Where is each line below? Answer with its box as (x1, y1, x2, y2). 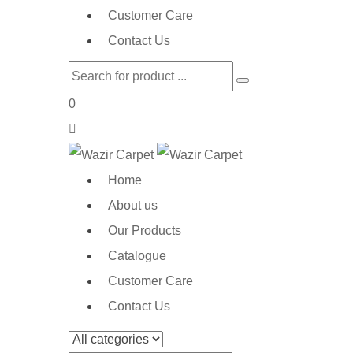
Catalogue (108, 248, 166, 262)
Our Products (108, 223, 181, 237)
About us (108, 198, 158, 212)
